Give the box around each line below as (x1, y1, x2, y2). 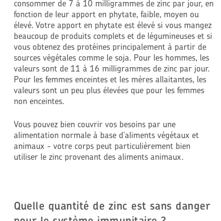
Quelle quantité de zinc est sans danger (13, 199, 211, 213)
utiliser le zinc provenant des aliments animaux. (13, 151, 184, 162)
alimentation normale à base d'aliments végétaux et (13, 130, 199, 141)
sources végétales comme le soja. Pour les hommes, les (13, 52, 209, 63)
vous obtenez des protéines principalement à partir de (13, 41, 206, 52)
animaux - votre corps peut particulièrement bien (13, 141, 190, 151)
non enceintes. (13, 95, 64, 106)
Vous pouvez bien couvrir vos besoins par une (13, 119, 176, 130)
